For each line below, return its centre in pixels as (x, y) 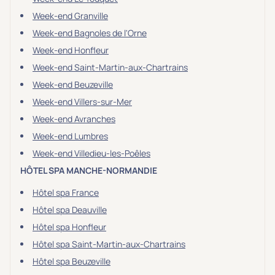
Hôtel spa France (66, 192)
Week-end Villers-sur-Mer (82, 102)
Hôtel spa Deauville (70, 210)
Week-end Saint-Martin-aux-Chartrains (110, 67)
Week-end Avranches (74, 119)
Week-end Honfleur (71, 50)
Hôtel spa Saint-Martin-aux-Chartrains (109, 244)
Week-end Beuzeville (73, 84)
